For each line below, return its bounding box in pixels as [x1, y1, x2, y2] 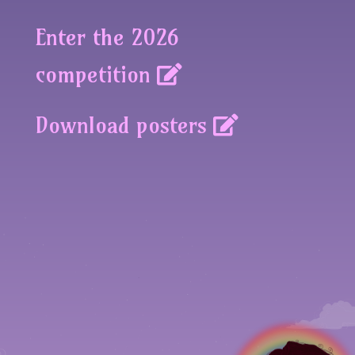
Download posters [35, 110, 207, 139]
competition [35, 59, 151, 88]
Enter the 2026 [35, 22, 179, 51]
